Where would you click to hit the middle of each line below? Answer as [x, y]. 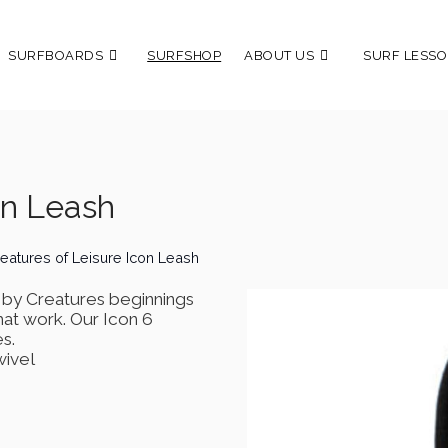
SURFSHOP [184, 55]
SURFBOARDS [56, 55]
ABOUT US [279, 55]
